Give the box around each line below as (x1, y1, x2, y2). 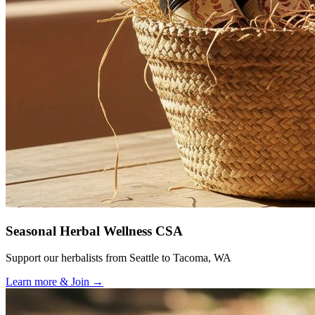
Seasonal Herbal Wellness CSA (6, 223, 183, 238)
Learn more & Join (6, 276, 89, 288)
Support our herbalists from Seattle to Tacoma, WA (6, 252, 231, 264)
